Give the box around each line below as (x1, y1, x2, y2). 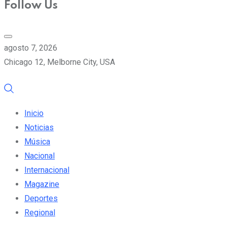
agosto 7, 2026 (4, 43, 57, 53)
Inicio (24, 108, 44, 118)
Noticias (24, 122, 54, 132)
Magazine (24, 179, 59, 189)
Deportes (24, 193, 58, 203)
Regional (24, 207, 55, 217)
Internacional (24, 165, 69, 175)
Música (24, 136, 50, 146)
